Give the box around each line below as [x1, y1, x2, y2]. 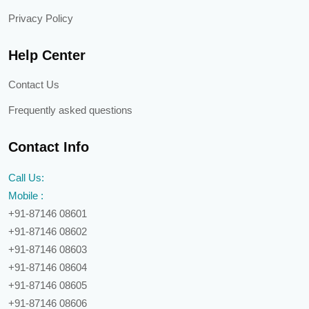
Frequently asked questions [8, 104, 132, 117]
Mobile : [8, 190, 43, 202]
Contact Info [8, 139, 89, 155]
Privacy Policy [8, 12, 73, 25]
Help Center [8, 48, 86, 63]
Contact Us [8, 79, 59, 91]
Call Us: [8, 172, 44, 184]
